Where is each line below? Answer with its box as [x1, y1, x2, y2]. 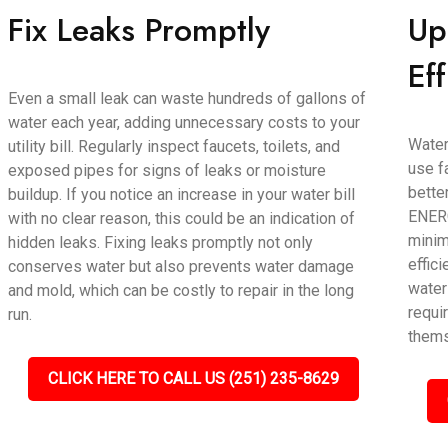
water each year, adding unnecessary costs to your [8, 113, 361, 132]
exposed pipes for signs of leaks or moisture [8, 161, 327, 180]
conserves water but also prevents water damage [8, 257, 355, 276]
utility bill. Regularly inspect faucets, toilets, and [8, 137, 341, 156]
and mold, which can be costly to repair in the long [8, 281, 355, 300]
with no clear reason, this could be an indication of [8, 209, 356, 228]
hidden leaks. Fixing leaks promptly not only [8, 233, 314, 252]
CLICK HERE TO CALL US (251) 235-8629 [47, 369, 339, 388]
